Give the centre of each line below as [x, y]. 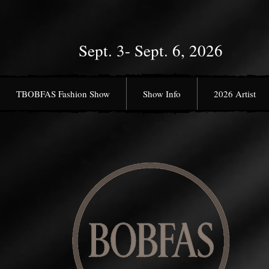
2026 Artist [234, 94]
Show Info [162, 94]
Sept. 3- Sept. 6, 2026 [151, 51]
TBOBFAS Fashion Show [63, 94]
